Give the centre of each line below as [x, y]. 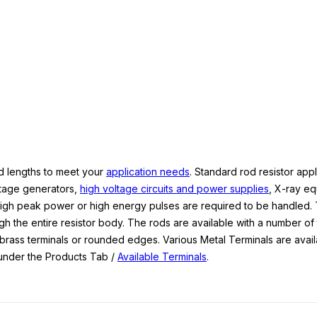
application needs [148, 172]
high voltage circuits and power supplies [174, 189]
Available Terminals [162, 257]
